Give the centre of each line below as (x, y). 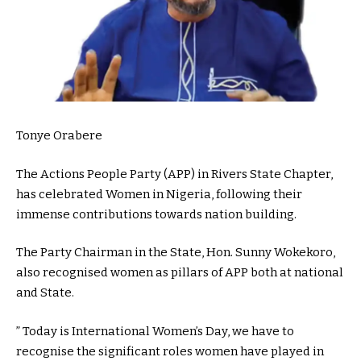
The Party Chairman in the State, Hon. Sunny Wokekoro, (176, 253)
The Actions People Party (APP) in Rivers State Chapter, (174, 174)
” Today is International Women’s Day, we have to (155, 331)
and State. (45, 293)
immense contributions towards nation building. (156, 214)
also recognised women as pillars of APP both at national (180, 273)
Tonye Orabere (59, 136)
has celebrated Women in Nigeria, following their (159, 194)
